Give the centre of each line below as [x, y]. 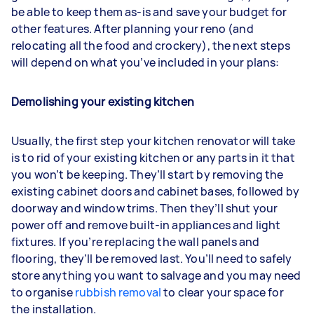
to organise [43, 292]
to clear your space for [223, 292]
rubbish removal [118, 292]
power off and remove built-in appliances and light [146, 225]
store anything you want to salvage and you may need [156, 275]
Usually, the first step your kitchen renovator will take [153, 141]
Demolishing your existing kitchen [103, 101]
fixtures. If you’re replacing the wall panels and [136, 241]
